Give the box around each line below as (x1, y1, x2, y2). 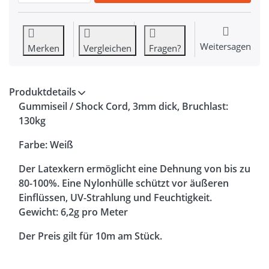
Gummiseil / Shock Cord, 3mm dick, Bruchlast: (19, 100, 228, 113)
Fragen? (148, 42, 181, 55)
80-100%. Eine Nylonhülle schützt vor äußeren (19, 177, 229, 190)
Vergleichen (83, 42, 131, 55)
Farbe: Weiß (19, 138, 73, 152)
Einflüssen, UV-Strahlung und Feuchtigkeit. (19, 191, 212, 205)
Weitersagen (200, 40, 251, 53)
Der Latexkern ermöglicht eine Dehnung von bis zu (19, 162, 250, 176)
